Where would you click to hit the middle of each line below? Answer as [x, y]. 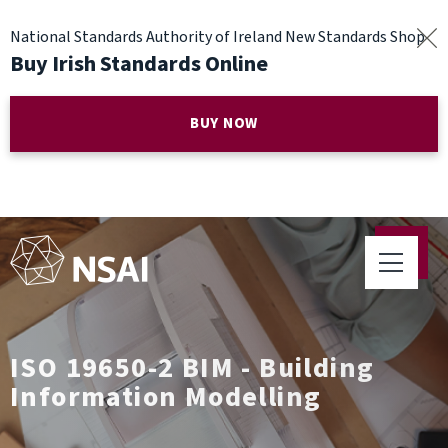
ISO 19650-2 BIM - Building [192, 368]
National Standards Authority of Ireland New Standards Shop [217, 37]
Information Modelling [166, 397]
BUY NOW [224, 123]
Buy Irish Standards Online [139, 64]
